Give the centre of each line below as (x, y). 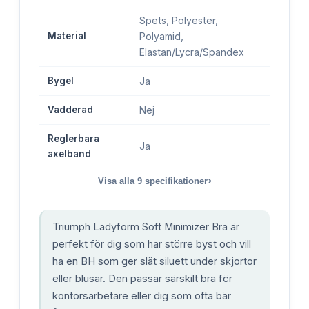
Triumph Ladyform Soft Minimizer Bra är (146, 227)
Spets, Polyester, (179, 20)
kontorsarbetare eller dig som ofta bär (142, 296)
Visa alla (117, 181)
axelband (69, 153)
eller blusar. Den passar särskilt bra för (142, 278)
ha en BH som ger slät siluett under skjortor (154, 261)
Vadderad (70, 109)
